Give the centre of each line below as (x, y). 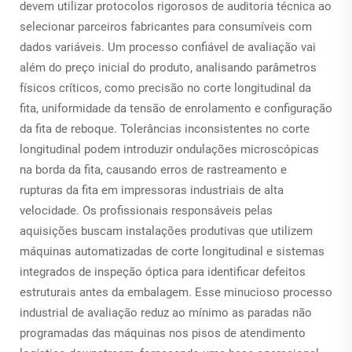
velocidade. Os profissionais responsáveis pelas (146, 210)
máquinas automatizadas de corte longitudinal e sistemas (172, 251)
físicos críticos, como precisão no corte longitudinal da (165, 88)
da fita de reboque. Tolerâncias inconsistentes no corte (165, 128)
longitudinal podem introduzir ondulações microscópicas (169, 149)
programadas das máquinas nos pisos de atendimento (163, 333)
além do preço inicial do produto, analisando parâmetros (168, 67)
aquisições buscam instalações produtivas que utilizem (166, 231)
